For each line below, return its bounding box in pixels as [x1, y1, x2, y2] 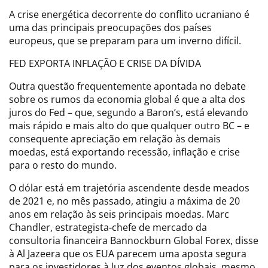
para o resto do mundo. [9, 158, 117, 172]
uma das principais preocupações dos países [9, 20, 212, 34]
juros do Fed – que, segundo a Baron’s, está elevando [9, 105, 248, 119]
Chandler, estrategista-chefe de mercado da [9, 220, 207, 234]
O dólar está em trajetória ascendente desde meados [9, 181, 249, 194]
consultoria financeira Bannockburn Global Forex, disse [9, 233, 258, 247]
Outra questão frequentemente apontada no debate [9, 79, 246, 93]
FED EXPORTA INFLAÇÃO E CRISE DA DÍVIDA [9, 56, 201, 70]
